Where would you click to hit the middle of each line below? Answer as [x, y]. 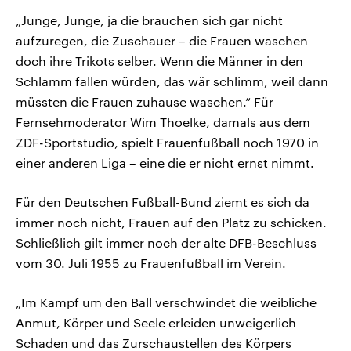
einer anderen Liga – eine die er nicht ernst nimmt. [165, 163]
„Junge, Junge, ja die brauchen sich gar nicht [149, 20]
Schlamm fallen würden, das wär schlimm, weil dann [172, 81]
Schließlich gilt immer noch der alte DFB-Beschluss [166, 243]
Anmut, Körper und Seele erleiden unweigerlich [156, 323]
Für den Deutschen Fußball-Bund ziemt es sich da [163, 202]
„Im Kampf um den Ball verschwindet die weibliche [166, 302]
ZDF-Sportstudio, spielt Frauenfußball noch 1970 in [167, 143]
